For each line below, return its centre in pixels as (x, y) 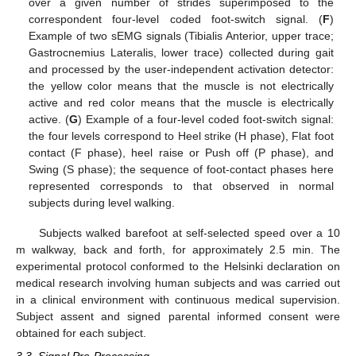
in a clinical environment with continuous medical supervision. (178, 300)
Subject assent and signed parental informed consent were (178, 317)
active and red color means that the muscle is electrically (181, 103)
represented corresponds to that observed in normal (181, 186)
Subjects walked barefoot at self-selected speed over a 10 (189, 233)
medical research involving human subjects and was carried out (178, 283)
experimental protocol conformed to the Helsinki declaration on (178, 267)
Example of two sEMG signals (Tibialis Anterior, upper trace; (181, 36)
